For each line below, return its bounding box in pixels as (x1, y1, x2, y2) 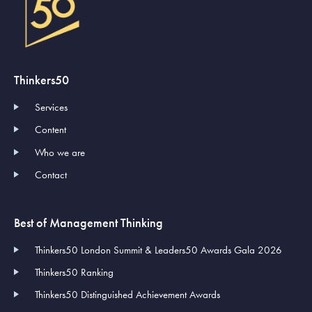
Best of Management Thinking (14, 214, 163, 231)
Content (35, 122, 66, 136)
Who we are (35, 145, 85, 159)
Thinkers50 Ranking (35, 265, 114, 279)
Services (35, 100, 68, 114)
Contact (35, 167, 67, 182)
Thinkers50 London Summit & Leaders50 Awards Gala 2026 (35, 242, 282, 257)
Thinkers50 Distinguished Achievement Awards (35, 287, 220, 302)
